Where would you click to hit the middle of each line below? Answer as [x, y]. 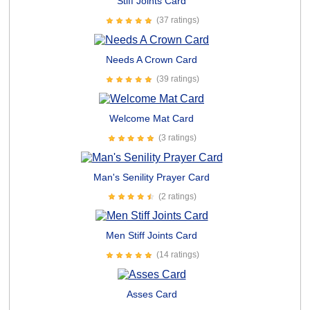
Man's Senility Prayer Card [152, 177]
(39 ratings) [177, 79]
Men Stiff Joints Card [152, 236]
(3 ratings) [177, 138]
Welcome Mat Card [152, 118]
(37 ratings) [177, 20]
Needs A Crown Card [152, 60]
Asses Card [152, 294]
